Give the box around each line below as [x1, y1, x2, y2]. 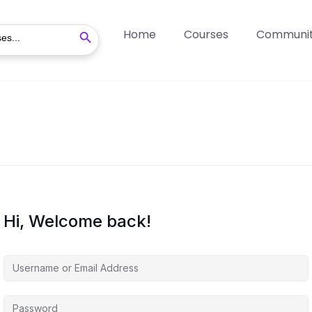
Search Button [72, 18, 104, 30]
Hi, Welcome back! [3, 211, 151, 231]
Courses [183, 26, 228, 42]
